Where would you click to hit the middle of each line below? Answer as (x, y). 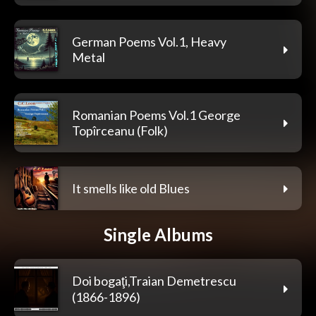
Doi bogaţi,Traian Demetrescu (154, 280)
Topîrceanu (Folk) (120, 130)
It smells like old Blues (131, 188)
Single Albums (158, 234)
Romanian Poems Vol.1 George (156, 115)
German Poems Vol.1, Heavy (149, 41)
